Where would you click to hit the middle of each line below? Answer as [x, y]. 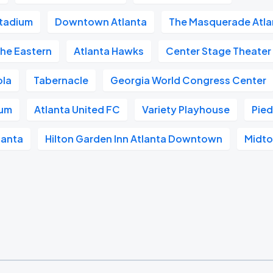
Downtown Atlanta [101, 22]
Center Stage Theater [219, 51]
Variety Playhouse [186, 109]
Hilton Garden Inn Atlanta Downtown [134, 139]
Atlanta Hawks [109, 51]
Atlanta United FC [77, 109]
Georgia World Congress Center [189, 80]
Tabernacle [61, 80]
